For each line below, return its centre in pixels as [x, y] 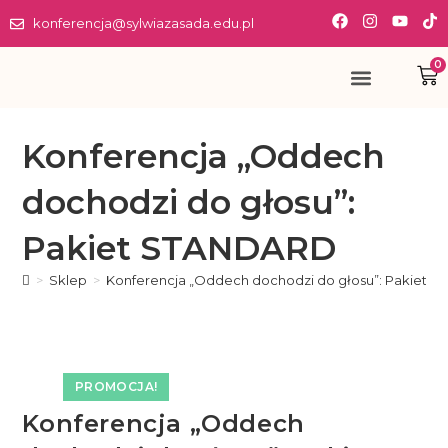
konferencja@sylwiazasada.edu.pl [143, 23]
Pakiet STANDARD [179, 248]
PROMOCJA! [116, 386]
